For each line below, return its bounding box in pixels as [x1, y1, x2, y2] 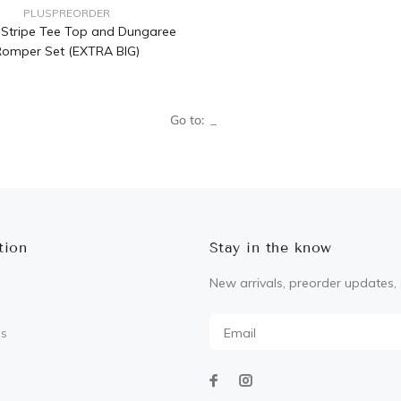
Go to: [170, 112, 204, 129]
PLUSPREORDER [22, 6, 110, 21]
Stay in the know [209, 239, 332, 257]
